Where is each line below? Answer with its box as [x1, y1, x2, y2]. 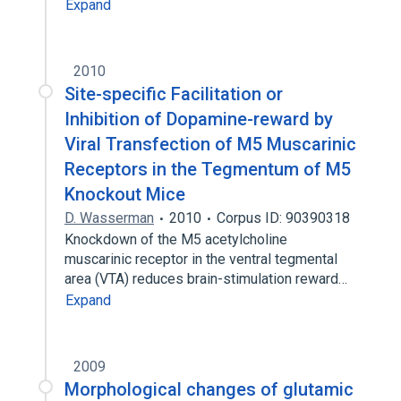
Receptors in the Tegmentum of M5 [64, 158, 351, 180]
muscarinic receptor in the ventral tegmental [64, 251, 337, 268]
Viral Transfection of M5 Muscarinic [64, 133, 356, 155]
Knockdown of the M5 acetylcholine [64, 231, 287, 248]
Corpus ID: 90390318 [217, 209, 350, 226]
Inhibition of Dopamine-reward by [64, 108, 333, 130]
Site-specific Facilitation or [64, 83, 283, 105]
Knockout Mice [64, 183, 185, 205]
